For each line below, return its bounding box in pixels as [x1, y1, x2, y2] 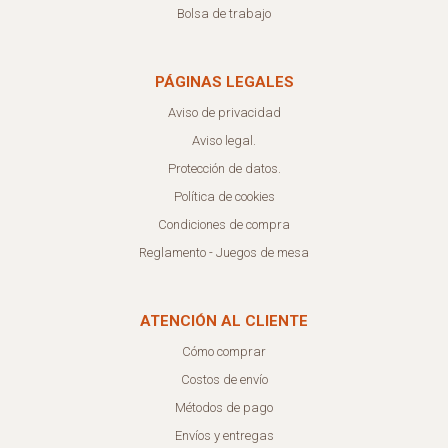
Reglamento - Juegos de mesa [139, 244, 309, 260]
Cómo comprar [182, 343, 266, 359]
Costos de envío [180, 371, 268, 387]
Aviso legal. [192, 132, 256, 148]
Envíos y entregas [174, 427, 274, 443]
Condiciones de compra [158, 216, 290, 232]
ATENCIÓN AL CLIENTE [140, 311, 308, 330]
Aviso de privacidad [167, 104, 281, 120]
